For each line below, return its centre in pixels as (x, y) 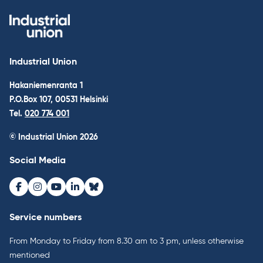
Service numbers (45, 218)
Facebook (40, 192)
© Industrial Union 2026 (54, 137)
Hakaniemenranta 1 (46, 85)
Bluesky (109, 192)
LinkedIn (92, 192)
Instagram (59, 192)
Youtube (73, 192)
